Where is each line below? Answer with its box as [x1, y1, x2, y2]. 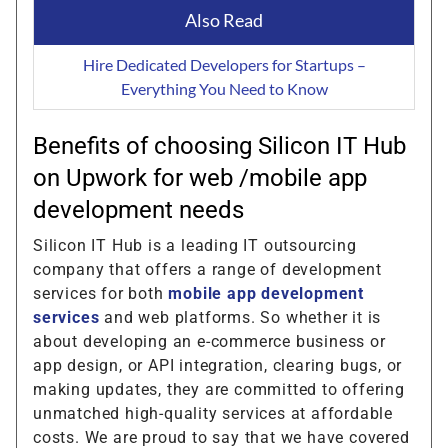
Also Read [185, 8, 263, 31]
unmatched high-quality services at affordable [33, 403, 393, 423]
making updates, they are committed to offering [33, 379, 405, 399]
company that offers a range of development [33, 259, 382, 279]
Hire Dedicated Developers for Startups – [82, 54, 366, 74]
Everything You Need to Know [120, 78, 328, 98]
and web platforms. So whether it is [99, 307, 382, 327]
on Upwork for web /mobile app [33, 163, 367, 192]
